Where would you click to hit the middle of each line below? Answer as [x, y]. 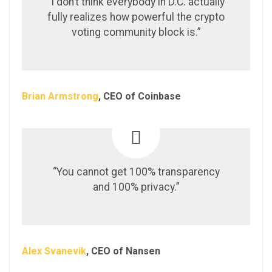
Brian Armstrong [60, 96]
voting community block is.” [136, 32]
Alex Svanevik [54, 251]
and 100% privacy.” [136, 187]
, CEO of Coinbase [140, 96]
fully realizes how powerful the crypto [136, 17]
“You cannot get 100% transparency [136, 172]
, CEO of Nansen [123, 251]
